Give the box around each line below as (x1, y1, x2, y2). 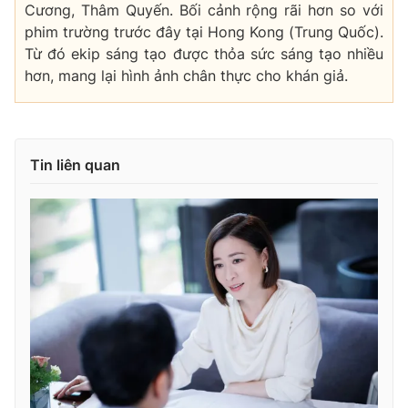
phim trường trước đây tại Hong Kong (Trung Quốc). (25, 22, 383, 41)
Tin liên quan (30, 155, 120, 174)
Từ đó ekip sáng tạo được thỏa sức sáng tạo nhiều (25, 44, 383, 63)
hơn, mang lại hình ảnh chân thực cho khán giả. (25, 66, 348, 85)
